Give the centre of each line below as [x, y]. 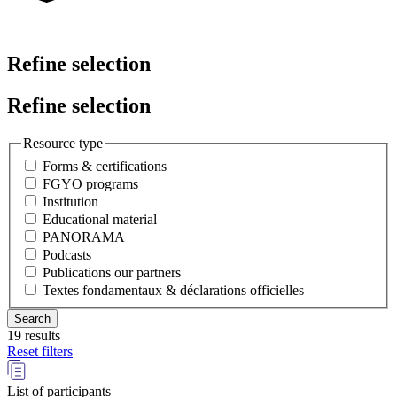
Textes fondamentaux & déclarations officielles [173, 290]
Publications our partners [112, 272]
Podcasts [67, 254]
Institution [70, 201]
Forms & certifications [105, 166]
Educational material [100, 219]
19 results [34, 335]
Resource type [63, 144]
